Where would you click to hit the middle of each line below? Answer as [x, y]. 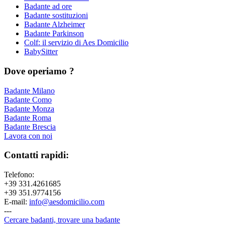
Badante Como [28, 99]
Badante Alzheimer [54, 25]
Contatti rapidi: [36, 155]
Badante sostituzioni [56, 16]
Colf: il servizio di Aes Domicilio [76, 43]
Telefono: [19, 175]
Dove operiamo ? [39, 71]
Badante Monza [29, 108]
